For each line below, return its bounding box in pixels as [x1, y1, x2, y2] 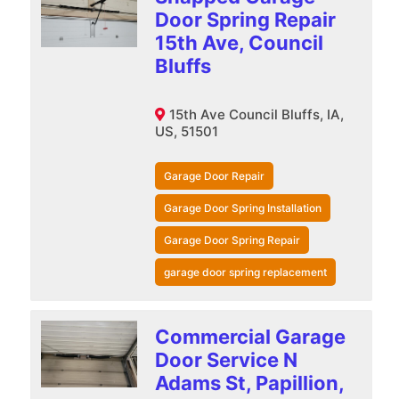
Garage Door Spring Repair [163, 232, 300, 247]
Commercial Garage [154, 324, 346, 348]
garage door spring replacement [163, 265, 327, 279]
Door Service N [154, 347, 297, 371]
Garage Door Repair [163, 168, 265, 183]
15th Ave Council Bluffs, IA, [168, 105, 344, 123]
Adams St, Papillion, [154, 370, 344, 395]
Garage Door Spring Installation [163, 200, 322, 215]
